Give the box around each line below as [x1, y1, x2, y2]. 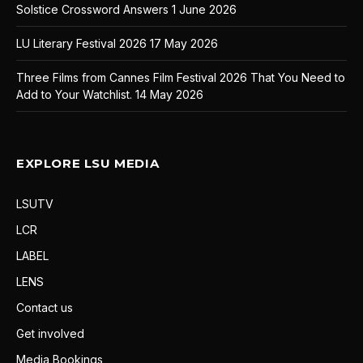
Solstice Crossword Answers [16, 2, 169, 17]
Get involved [16, 327, 84, 341]
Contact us [16, 301, 73, 315]
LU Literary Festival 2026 [16, 36, 147, 51]
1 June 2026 [172, 2, 237, 17]
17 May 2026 [150, 36, 218, 51]
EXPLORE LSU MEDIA [16, 156, 160, 172]
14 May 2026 [135, 88, 203, 102]
